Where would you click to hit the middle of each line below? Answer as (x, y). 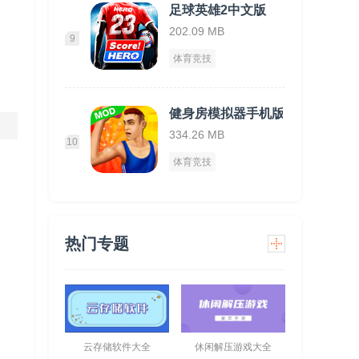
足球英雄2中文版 (218, 10)
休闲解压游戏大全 (233, 347)
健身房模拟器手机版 (227, 113)
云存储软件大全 (117, 347)
